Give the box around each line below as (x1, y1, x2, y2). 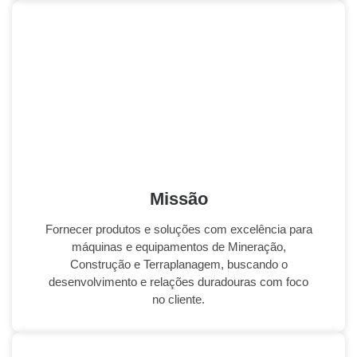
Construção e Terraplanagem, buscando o (69, 257, 288, 271)
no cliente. (152, 292, 205, 306)
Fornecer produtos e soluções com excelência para (45, 222, 312, 236)
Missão (149, 188, 208, 209)
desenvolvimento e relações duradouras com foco (49, 274, 308, 288)
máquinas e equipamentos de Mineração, (71, 239, 286, 253)
